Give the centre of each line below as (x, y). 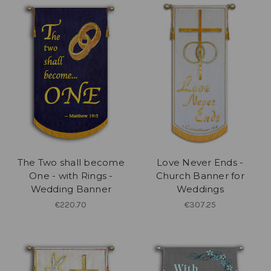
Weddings (200, 189)
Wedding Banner (71, 189)
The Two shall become (71, 163)
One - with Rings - (71, 176)
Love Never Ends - (200, 163)
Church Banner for (200, 176)
